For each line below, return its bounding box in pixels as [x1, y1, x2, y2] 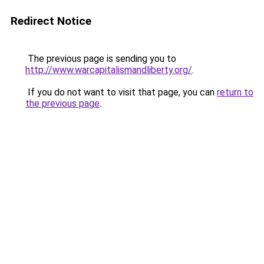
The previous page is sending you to [25, 53, 176, 64]
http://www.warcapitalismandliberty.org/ [25, 64, 192, 75]
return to [217, 87, 253, 98]
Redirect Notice [11, 14, 91, 28]
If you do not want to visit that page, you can [25, 87, 217, 98]
